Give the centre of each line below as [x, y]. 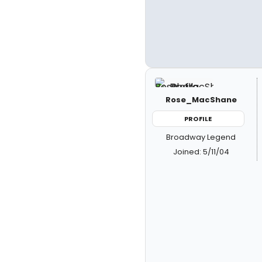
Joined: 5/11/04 [201, 152]
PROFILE [198, 118]
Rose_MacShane [201, 99]
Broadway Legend [201, 137]
